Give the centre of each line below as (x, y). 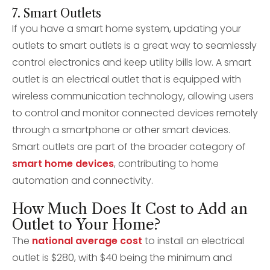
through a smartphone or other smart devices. (121, 130)
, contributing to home (166, 164)
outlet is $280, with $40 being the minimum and (122, 258)
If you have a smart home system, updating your (127, 29)
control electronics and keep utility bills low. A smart (132, 62)
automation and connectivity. (83, 181)
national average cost (87, 241)
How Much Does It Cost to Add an (130, 209)
